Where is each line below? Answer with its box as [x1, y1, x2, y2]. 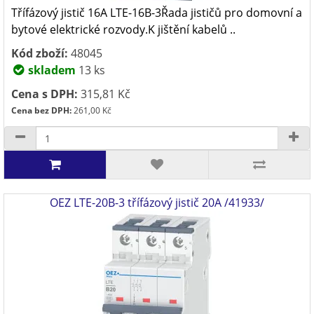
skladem [25, 62, 76, 78]
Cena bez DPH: [11, 104, 71, 116]
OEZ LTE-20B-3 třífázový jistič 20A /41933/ [50, 195, 264, 210]
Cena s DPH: [11, 86, 78, 102]
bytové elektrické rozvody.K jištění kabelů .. [11, 22, 235, 37]
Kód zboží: [11, 46, 68, 61]
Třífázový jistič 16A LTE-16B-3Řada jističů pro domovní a [11, 5, 302, 20]
